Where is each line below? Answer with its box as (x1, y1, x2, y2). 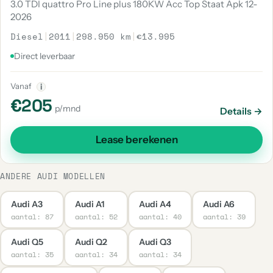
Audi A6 (202, 198, 235, 210)
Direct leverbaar (14, 51, 75, 62)
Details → (220, 105, 263, 117)
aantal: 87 (10, 211, 54, 222)
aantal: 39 (202, 211, 246, 222)
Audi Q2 (74, 236, 107, 247)
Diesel (10, 30, 43, 43)
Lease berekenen (95, 133, 178, 146)
